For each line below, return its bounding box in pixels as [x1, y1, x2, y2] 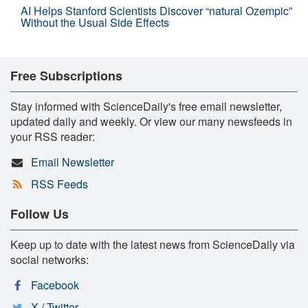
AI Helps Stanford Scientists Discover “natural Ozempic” [21, 2, 292, 19]
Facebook [30, 276, 79, 293]
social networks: [10, 251, 89, 267]
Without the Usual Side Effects [21, 14, 169, 30]
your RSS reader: [10, 128, 95, 144]
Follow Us [10, 204, 69, 223]
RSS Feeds [30, 175, 88, 192]
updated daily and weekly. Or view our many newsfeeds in [10, 113, 292, 129]
